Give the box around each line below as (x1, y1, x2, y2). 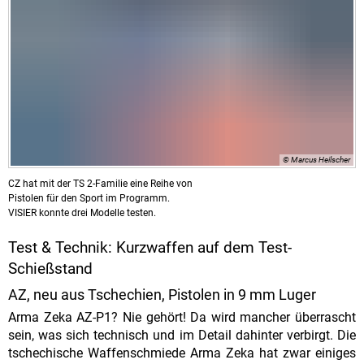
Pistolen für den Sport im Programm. (8, 193, 170, 205)
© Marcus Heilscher (283, 155, 350, 165)
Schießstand (8, 259, 93, 279)
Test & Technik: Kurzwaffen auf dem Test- (8, 238, 292, 258)
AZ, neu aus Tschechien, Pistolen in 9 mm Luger (8, 285, 316, 303)
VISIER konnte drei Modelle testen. (8, 207, 156, 219)
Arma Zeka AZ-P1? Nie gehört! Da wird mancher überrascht (8, 310, 356, 326)
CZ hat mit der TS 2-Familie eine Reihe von (8, 178, 193, 190)
